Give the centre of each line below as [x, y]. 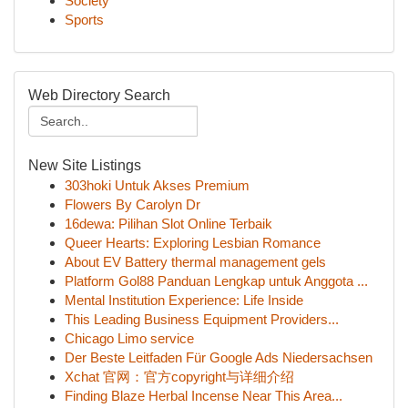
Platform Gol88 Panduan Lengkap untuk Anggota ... [216, 281]
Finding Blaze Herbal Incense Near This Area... [204, 396]
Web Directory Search [99, 95]
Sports [84, 20]
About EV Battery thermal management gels [195, 262]
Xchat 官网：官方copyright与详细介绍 [179, 377]
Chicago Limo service [129, 338]
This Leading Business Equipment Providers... [202, 319]
